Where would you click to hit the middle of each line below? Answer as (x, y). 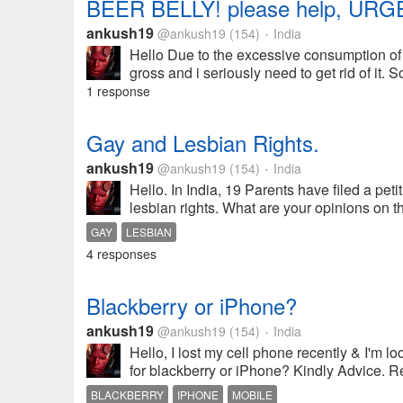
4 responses (121, 254)
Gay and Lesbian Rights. (203, 143)
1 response (118, 91)
